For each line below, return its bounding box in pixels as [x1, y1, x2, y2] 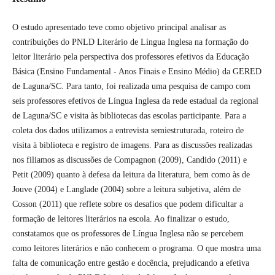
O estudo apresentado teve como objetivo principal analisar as [12, 22, 226, 32]
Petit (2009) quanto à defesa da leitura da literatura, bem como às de [12, 169, 250, 179]
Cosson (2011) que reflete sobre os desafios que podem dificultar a [12, 199, 243, 209]
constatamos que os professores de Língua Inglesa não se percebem [12, 228, 244, 238]
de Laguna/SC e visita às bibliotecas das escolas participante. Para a [12, 110, 246, 120]
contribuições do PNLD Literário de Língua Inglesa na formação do [12, 37, 249, 47]
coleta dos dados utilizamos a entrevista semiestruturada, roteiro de [12, 125, 244, 135]
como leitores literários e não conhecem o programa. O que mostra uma [12, 243, 261, 253]
